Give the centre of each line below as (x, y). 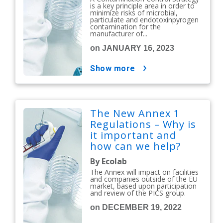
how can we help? (136, 146)
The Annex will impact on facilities (145, 172)
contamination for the (126, 27)
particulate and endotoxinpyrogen (145, 20)
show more (115, 69)
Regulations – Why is (143, 124)
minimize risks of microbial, (134, 13)
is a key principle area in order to (143, 6)
